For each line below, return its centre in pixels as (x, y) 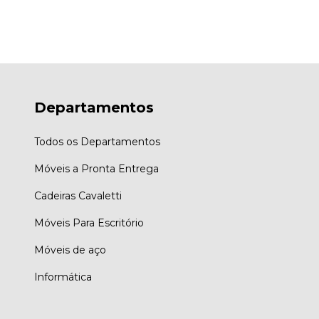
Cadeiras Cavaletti (78, 195)
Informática (63, 277)
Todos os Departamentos (97, 141)
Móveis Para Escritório (89, 223)
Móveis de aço (70, 250)
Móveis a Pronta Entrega (96, 168)
